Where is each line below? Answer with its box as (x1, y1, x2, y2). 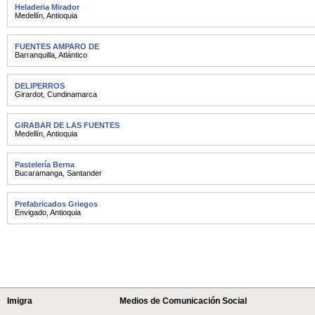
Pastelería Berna (15, 160, 75, 169)
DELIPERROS (15, 82, 65, 90)
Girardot (15, 90, 43, 98)
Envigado (15, 208, 46, 217)
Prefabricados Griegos (15, 200, 98, 208)
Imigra (7, 296, 32, 306)
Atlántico (58, 51, 87, 59)
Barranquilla (15, 51, 55, 59)
